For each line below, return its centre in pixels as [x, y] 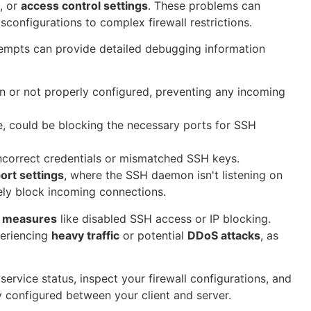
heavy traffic [85, 235]
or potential [153, 235]
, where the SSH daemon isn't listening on [173, 175]
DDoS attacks [224, 235]
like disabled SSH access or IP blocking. [164, 218]
